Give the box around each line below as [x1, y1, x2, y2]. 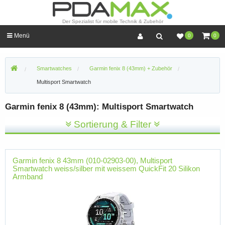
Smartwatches [36, 65, 72, 72]
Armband [12, 172, 43, 181]
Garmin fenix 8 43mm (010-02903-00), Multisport [12, 156, 172, 165]
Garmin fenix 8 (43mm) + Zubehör [89, 65, 173, 72]
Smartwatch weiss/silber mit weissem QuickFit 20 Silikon [12, 164, 200, 173]
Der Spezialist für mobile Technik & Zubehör [62, 19, 163, 25]
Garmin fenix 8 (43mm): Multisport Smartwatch [5, 102, 193, 112]
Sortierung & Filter [71, 119, 154, 130]
